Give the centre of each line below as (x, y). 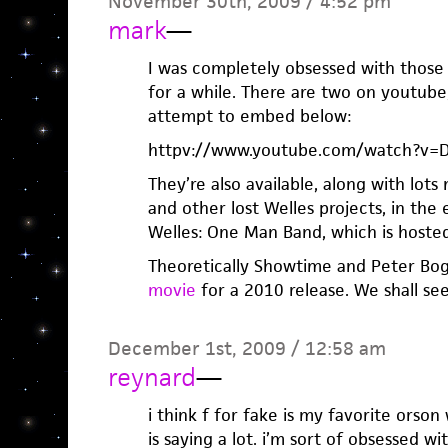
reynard (151, 377)
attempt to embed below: (249, 116)
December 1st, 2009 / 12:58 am (246, 348)
